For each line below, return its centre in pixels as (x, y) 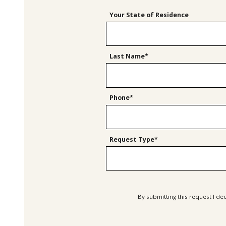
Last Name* (129, 56)
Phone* (121, 98)
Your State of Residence (149, 15)
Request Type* (133, 139)
